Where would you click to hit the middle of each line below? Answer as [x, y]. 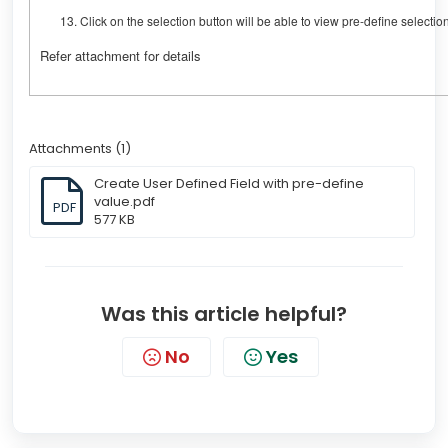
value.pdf [124, 201]
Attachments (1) [80, 148]
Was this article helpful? [224, 314]
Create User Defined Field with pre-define [229, 183]
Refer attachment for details [120, 55]
